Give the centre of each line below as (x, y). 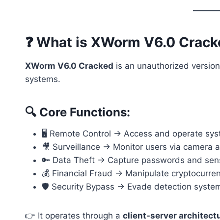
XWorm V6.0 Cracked (69, 66)
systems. (43, 79)
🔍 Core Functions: (78, 112)
